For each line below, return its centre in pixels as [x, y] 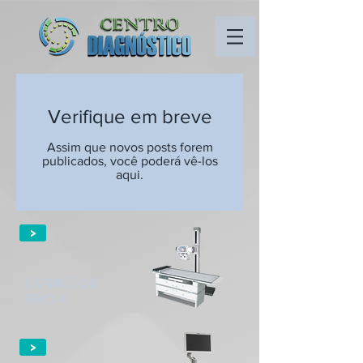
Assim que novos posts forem [130, 147]
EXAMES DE [62, 283]
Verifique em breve [130, 116]
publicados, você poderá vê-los [130, 161]
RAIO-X [46, 299]
